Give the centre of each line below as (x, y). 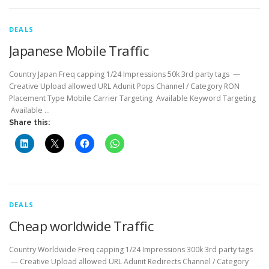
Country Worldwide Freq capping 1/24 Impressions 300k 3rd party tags (131, 249)
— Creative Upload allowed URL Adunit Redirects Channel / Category (129, 261)
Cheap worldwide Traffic (81, 225)
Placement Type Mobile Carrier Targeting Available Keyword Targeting (132, 98)
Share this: (29, 122)
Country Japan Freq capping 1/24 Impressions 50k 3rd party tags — (125, 74)
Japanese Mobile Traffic (79, 50)
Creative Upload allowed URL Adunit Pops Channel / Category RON (124, 86)
